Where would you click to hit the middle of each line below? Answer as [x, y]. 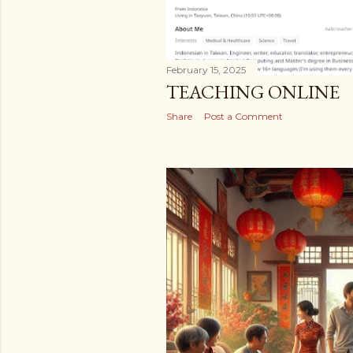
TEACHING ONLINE [253, 91]
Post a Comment [243, 116]
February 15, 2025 [206, 69]
